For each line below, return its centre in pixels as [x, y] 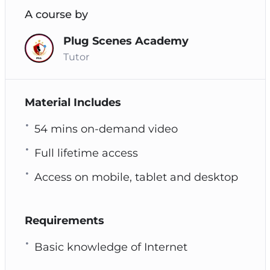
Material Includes [73, 102]
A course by [56, 14]
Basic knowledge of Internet [111, 247]
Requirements [64, 220]
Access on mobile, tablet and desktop [136, 177]
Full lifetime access [86, 153]
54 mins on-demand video [106, 129]
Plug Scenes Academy [126, 41]
